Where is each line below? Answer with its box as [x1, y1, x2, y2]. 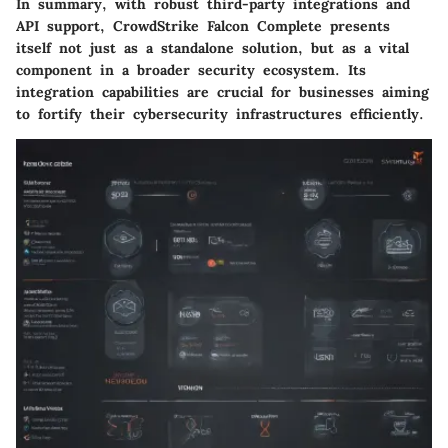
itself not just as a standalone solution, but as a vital [16, 39, 409, 57]
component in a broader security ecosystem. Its [16, 61, 366, 79]
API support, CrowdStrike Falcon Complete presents [16, 17, 390, 35]
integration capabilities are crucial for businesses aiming [16, 83, 429, 101]
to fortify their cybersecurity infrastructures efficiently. [16, 105, 424, 123]
